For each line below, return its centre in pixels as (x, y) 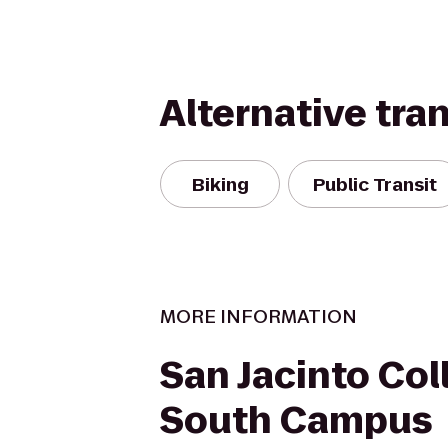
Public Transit (375, 184)
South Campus (296, 420)
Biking (220, 184)
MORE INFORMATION (258, 316)
